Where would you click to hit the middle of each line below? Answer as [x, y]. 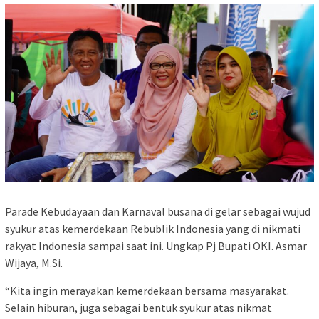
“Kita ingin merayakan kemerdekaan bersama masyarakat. [147, 290]
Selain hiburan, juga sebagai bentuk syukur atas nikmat [138, 307]
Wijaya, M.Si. [34, 262]
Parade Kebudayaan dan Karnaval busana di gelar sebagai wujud [158, 211]
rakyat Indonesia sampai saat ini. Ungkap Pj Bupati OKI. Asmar [156, 245]
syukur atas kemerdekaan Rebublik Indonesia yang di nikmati [153, 228]
